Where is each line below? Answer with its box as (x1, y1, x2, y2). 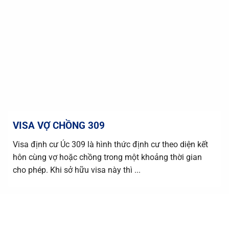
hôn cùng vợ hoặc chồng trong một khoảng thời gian (12, 152, 202, 162)
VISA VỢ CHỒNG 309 (12, 119, 105, 131)
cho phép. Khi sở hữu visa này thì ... (12, 165, 141, 175)
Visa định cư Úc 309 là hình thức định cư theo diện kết (12, 139, 208, 149)
